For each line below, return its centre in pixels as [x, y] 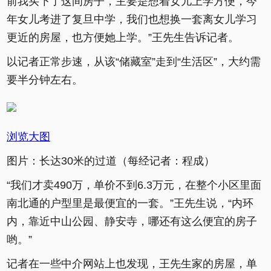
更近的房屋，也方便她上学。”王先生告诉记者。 [123, 38]
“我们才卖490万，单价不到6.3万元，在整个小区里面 [134, 185]
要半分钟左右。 [45, 80]
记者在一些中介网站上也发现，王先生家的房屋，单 [132, 264]
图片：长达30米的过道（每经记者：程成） [111, 161]
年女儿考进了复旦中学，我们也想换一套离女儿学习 [132, 19]
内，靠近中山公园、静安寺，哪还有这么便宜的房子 [132, 221]
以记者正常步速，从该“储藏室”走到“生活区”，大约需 [134, 62]
